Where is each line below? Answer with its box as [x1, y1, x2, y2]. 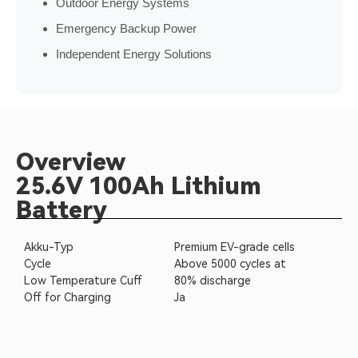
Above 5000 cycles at [173, 257, 286, 270]
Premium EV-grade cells [173, 241, 295, 253]
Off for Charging [24, 291, 111, 304]
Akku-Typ [24, 241, 74, 253]
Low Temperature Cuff [24, 274, 142, 287]
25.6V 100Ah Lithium [16, 172, 261, 200]
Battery [16, 196, 107, 224]
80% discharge [173, 274, 251, 287]
